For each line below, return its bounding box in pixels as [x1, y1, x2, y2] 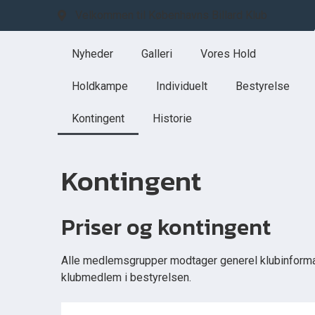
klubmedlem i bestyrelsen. [61, 271, 191, 284]
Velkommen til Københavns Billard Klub [75, 8, 267, 22]
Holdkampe [72, 79, 128, 93]
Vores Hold [200, 47, 256, 60]
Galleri [141, 47, 172, 60]
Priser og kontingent [61, 210, 271, 244]
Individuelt [156, 79, 207, 93]
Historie [153, 112, 192, 125]
